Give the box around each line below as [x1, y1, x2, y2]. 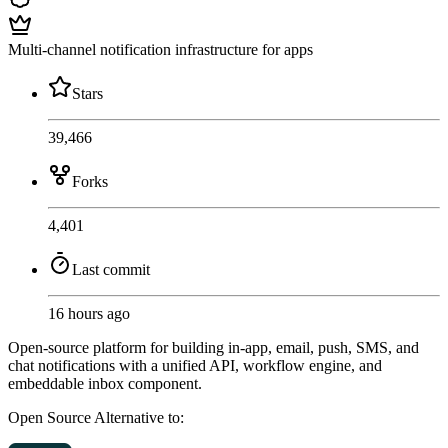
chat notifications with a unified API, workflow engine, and [8, 357, 382, 375]
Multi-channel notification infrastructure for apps [8, 41, 313, 59]
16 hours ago [48, 305, 130, 323]
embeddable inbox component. [8, 375, 202, 393]
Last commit [72, 261, 150, 279]
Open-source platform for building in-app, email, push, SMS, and [8, 339, 419, 357]
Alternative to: [94, 409, 184, 427]
